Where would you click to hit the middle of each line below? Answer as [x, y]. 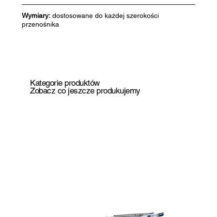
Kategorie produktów [65, 83]
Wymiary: [36, 16]
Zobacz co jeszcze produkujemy [85, 91]
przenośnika [40, 24]
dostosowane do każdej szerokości [104, 16]
